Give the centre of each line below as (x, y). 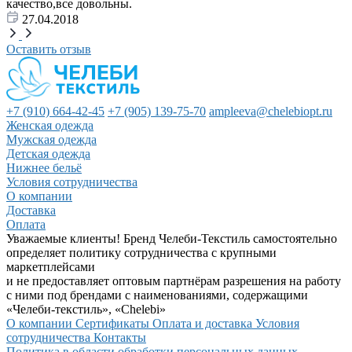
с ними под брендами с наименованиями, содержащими (157, 295)
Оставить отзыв (49, 49)
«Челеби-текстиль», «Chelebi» (86, 310)
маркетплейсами (51, 267)
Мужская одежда (51, 140)
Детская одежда (48, 154)
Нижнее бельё (44, 168)
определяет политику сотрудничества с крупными (141, 253)
